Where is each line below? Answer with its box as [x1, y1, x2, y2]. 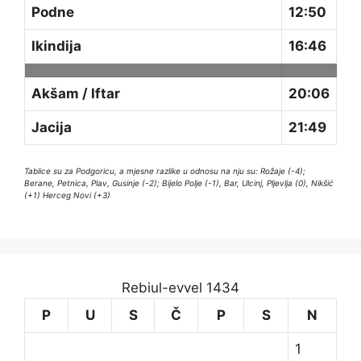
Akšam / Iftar [31, 85, 120, 102]
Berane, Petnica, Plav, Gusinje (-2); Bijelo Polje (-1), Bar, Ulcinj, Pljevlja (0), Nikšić [24, 178, 334, 189]
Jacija [31, 118, 72, 135]
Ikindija [31, 37, 81, 54]
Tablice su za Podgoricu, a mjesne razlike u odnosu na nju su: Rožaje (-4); [24, 166, 305, 176]
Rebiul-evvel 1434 [122, 280, 239, 297]
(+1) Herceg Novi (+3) [24, 190, 110, 201]
